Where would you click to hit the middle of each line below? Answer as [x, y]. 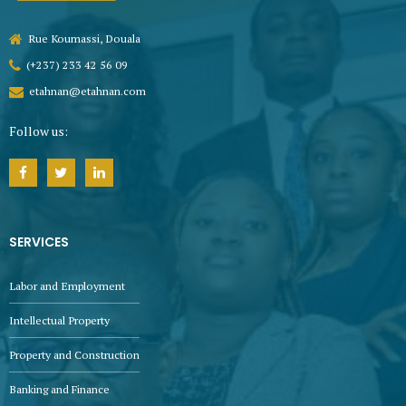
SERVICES [39, 242]
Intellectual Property [59, 320]
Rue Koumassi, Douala [85, 38]
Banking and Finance [59, 389]
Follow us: [39, 131]
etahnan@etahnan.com [88, 92]
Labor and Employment [67, 285]
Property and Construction [74, 354]
